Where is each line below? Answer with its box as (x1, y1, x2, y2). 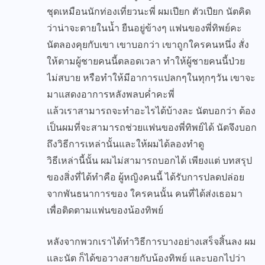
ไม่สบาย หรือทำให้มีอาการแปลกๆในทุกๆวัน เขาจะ (47, 72, 256, 85)
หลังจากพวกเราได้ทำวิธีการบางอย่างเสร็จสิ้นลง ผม (47, 235, 256, 248)
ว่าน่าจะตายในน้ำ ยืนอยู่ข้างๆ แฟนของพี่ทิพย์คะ (47, 22, 242, 35)
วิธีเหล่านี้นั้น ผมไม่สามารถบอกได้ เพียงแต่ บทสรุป (47, 154, 252, 167)
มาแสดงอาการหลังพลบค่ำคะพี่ (47, 88, 174, 101)
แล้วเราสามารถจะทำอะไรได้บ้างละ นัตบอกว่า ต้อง (47, 105, 256, 118)
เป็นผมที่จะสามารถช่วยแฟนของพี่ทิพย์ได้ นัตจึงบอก (47, 121, 257, 134)
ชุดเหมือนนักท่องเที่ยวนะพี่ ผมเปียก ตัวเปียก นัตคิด (47, 5, 251, 18)
